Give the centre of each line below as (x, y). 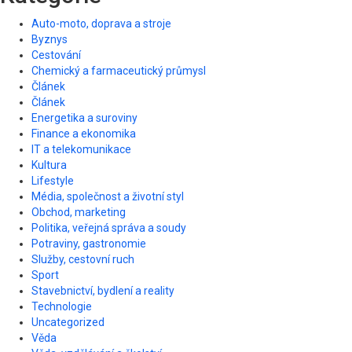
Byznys (49, 40)
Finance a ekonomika (84, 134)
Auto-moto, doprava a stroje (101, 24)
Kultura (49, 165)
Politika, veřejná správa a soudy (109, 228)
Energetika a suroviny (84, 118)
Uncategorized (68, 323)
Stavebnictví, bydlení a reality (103, 291)
